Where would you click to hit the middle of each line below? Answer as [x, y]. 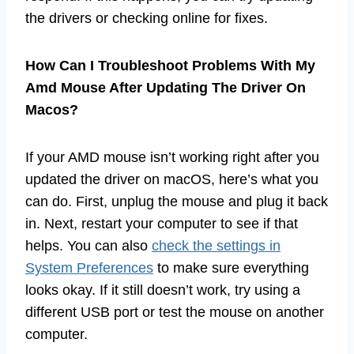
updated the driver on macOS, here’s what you [172, 179]
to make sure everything [231, 267]
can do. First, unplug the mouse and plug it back [177, 201]
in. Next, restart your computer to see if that [162, 223]
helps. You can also [88, 245]
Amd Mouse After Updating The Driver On [166, 87]
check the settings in [216, 245]
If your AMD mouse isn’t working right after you [172, 157]
